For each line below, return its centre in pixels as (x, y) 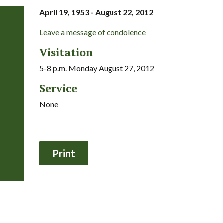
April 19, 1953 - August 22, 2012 (96, 12)
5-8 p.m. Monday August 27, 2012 (97, 68)
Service (58, 88)
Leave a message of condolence (92, 32)
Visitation (66, 52)
